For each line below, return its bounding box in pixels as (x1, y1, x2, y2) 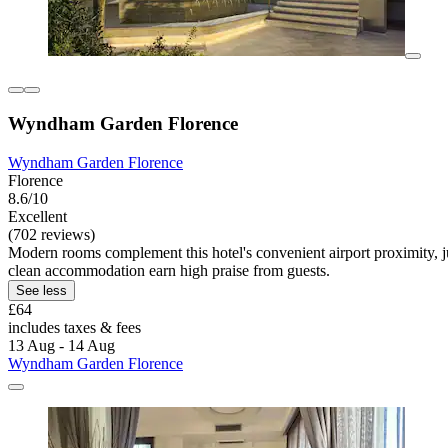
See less (16, 282, 67, 298)
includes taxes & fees (8, 318, 141, 336)
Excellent (8, 207, 67, 225)
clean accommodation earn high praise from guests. (8, 261, 330, 279)
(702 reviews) (8, 225, 95, 243)
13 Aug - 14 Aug (8, 336, 115, 354)
